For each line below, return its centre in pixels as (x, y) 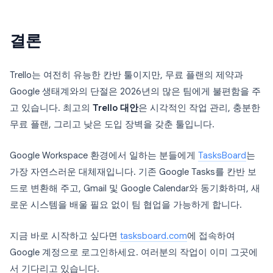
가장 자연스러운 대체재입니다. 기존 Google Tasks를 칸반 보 (133, 172)
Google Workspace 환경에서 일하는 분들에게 (104, 155)
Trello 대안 (115, 108)
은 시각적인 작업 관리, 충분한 (199, 108)
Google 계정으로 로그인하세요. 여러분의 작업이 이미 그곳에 (134, 252)
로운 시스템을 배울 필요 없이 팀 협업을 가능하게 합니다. (126, 205)
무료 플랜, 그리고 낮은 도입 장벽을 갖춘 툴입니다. (112, 124)
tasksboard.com (154, 236)
